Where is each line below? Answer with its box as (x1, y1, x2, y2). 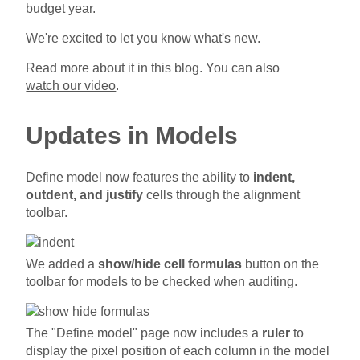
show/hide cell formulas (98, 256, 243, 271)
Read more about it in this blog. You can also (26, 60, 280, 75)
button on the (242, 256, 320, 271)
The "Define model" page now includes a (26, 325, 263, 340)
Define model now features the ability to (26, 170, 254, 184)
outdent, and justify (26, 187, 144, 202)
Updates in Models (26, 121, 239, 149)
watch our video (26, 78, 117, 92)
